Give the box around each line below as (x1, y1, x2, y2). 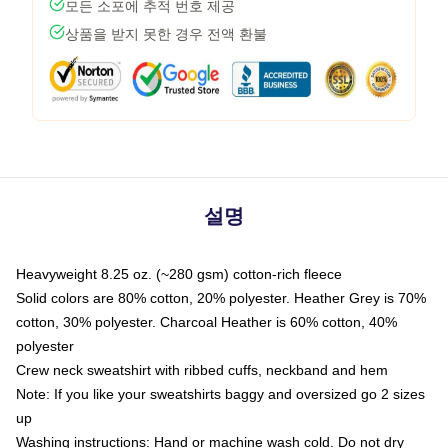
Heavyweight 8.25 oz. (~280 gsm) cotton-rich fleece (16, 265, 342, 282)
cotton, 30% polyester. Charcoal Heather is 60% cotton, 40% (16, 313, 397, 330)
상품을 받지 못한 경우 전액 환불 (65, 25, 267, 42)
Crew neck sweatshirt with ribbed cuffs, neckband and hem (16, 361, 388, 378)
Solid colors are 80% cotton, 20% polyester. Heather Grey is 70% (16, 289, 426, 306)
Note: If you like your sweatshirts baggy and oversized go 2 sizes (16, 385, 425, 402)
